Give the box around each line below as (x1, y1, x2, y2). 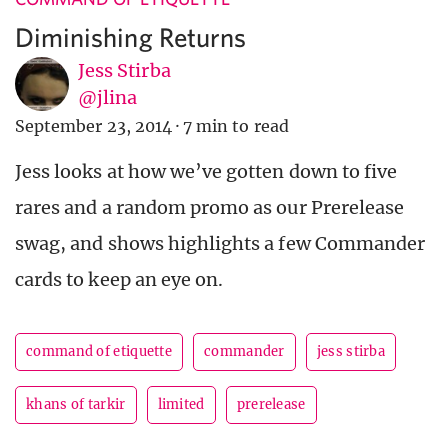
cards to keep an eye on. (15, 268, 224, 292)
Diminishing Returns (15, 21, 246, 53)
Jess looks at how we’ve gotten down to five (15, 160, 398, 184)
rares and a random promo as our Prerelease (15, 196, 405, 220)
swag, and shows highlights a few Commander (15, 232, 426, 256)
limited (157, 396, 205, 414)
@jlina (78, 86, 138, 110)
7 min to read (183, 116, 289, 137)
